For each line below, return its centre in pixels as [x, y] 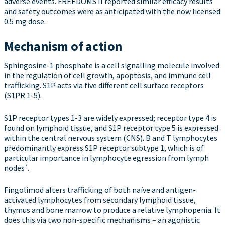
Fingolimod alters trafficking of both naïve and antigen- [100, 190]
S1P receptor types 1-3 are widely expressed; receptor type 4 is [110, 118]
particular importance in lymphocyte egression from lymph [106, 158]
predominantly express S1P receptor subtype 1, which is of [104, 148]
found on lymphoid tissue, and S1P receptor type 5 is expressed [111, 128]
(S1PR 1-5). [23, 95]
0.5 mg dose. [25, 21]
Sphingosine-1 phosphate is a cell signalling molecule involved [112, 65]
